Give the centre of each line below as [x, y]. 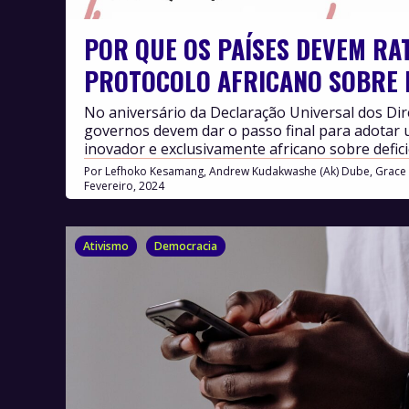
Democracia [186, 246]
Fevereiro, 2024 [124, 185]
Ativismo [106, 246]
